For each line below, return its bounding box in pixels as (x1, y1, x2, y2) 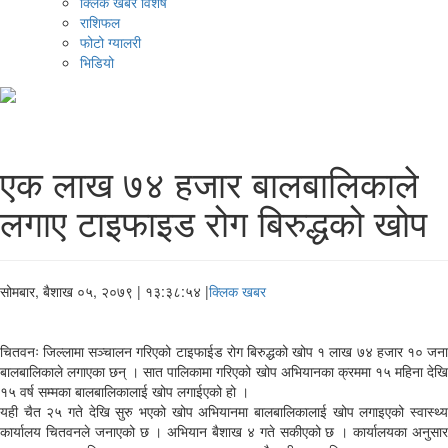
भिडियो (80, 52, 114, 73)
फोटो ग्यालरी (80, 32, 141, 53)
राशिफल (80, 12, 120, 33)
